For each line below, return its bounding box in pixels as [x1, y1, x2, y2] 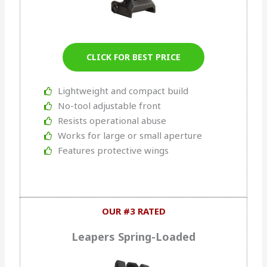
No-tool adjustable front [57, 100, 161, 112]
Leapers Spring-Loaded [72, 229, 195, 244]
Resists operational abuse [57, 114, 166, 127]
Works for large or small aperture [57, 129, 202, 142]
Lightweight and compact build [57, 85, 188, 97]
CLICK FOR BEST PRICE [86, 51, 181, 63]
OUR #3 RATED [101, 205, 166, 218]
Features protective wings [57, 144, 169, 157]
